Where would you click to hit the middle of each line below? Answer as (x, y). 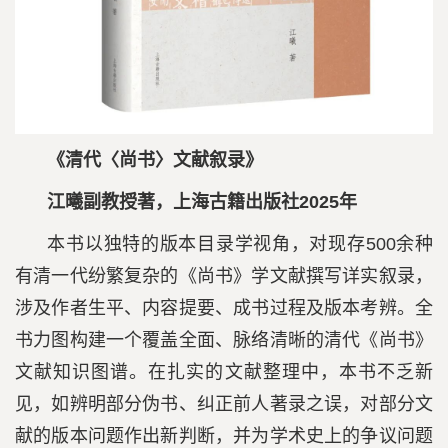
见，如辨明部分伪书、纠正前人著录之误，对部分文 (224, 403)
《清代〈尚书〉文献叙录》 (155, 159)
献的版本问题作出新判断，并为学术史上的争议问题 (224, 435)
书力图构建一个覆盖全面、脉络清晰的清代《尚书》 (224, 339)
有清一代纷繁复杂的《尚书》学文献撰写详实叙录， (224, 275)
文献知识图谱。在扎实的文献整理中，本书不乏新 (224, 371)
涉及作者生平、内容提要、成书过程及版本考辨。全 (224, 307)
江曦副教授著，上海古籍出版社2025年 (202, 201)
